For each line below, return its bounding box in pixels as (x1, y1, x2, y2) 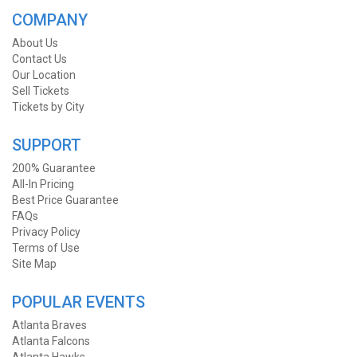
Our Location (12, 69, 76, 81)
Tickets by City (12, 100, 84, 113)
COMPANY (12, 10, 88, 29)
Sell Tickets (12, 84, 69, 97)
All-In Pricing (12, 178, 74, 190)
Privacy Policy (12, 226, 80, 238)
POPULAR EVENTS (12, 292, 145, 312)
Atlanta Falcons (12, 335, 90, 347)
